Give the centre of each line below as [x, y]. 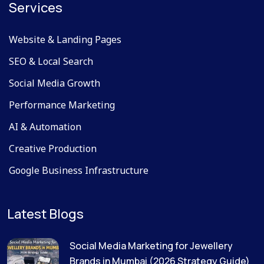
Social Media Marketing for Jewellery [151, 245]
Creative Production [53, 148]
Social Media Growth [55, 83]
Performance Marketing [62, 105]
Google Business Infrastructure [79, 170]
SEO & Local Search [51, 61]
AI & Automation [45, 126]
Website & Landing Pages [65, 39]
